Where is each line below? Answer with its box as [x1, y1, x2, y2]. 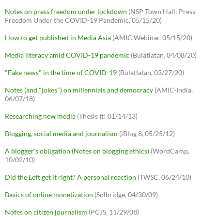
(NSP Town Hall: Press [127, 7, 195, 16]
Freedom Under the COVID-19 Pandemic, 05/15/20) [5, 16, 162, 25]
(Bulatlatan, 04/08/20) [129, 51, 197, 60]
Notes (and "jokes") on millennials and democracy [5, 86, 153, 94]
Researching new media [5, 112, 76, 121]
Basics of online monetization [5, 190, 93, 199]
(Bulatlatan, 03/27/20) [117, 68, 184, 77]
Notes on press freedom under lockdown [5, 7, 127, 16]
